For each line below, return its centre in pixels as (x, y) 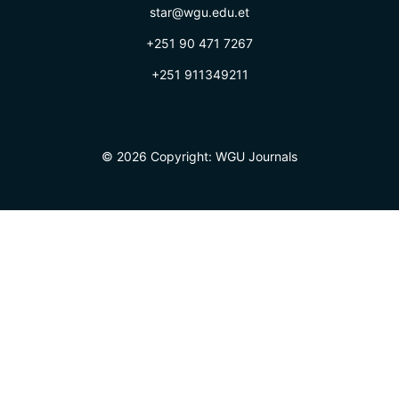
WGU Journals (256, 157)
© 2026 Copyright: (159, 157)
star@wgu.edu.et (199, 12)
